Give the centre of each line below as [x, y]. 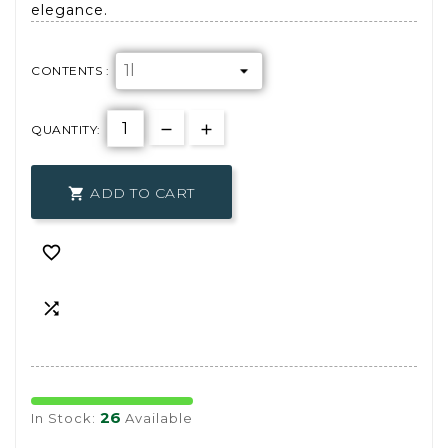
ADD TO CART [142, 193]
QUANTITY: [66, 130]
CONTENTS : [70, 71]
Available [157, 418]
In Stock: [65, 418]
